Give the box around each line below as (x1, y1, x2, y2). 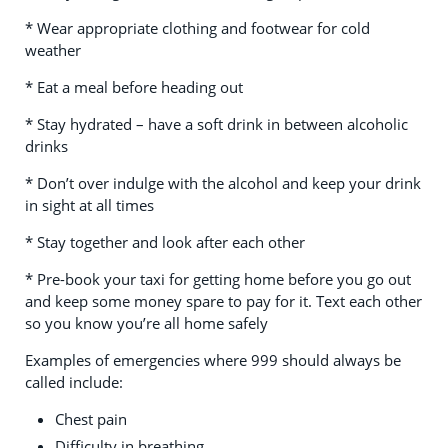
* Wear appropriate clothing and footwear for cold (25, 18, 370, 39)
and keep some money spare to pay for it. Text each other (25, 291, 422, 312)
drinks (25, 136, 68, 157)
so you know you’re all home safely (25, 313, 268, 334)
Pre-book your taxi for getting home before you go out (37, 269, 411, 290)
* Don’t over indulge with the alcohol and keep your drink (25, 173, 421, 194)
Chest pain (55, 409, 127, 430)
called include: (25, 372, 123, 393)
